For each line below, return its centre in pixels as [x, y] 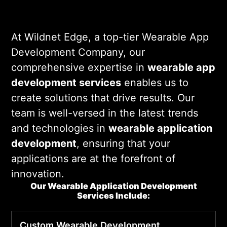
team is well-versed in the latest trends [105, 113]
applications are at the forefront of [93, 158]
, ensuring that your [123, 143]
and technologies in [60, 128]
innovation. [38, 174]
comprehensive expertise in [79, 67]
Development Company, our [78, 52]
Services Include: [113, 195]
